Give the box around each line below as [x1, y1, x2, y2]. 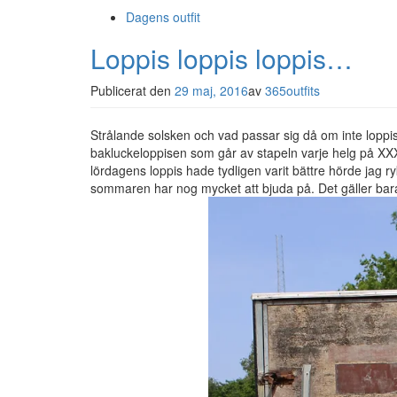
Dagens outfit [126, 8, 200, 26]
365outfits [265, 82, 320, 99]
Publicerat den [90, 82, 175, 99]
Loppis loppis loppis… [90, 39, 353, 77]
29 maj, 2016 [175, 82, 248, 99]
